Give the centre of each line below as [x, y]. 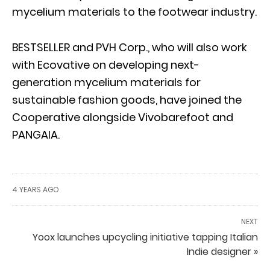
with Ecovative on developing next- [106, 64]
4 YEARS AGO [36, 189]
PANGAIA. [36, 134]
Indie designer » [222, 251]
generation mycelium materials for [106, 82]
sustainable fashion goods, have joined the [127, 99]
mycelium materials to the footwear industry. [134, 11]
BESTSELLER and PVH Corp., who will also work [130, 47]
